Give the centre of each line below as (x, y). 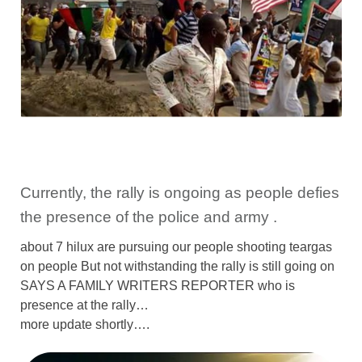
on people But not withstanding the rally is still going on (177, 266)
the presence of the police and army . (149, 217)
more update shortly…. (85, 324)
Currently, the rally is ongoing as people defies (180, 192)
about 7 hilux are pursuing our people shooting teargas (176, 246)
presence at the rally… (84, 305)
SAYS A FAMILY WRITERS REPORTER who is (158, 285)
